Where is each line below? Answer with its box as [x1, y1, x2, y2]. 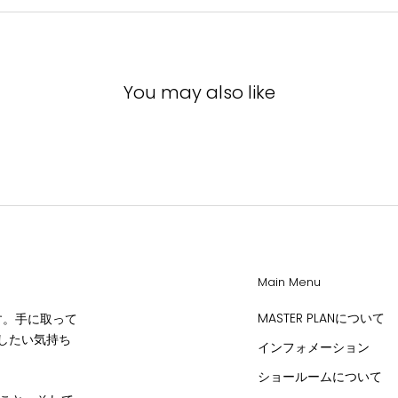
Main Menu [258, 273, 321, 291]
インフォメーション [258, 338, 370, 356]
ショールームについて [258, 367, 382, 386]
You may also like [123, 79, 275, 105]
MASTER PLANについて [258, 308, 385, 327]
